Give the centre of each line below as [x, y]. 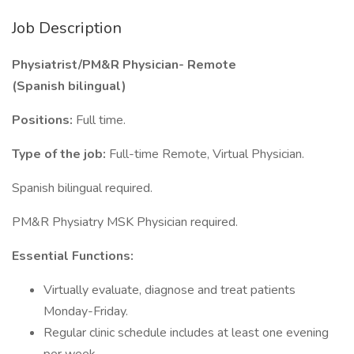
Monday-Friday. [86, 311]
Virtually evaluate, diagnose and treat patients [169, 290]
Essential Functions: [73, 256]
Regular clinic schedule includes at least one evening [186, 333]
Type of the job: [60, 154]
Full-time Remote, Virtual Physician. [207, 154]
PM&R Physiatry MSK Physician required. [125, 222]
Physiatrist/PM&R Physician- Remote [124, 65]
